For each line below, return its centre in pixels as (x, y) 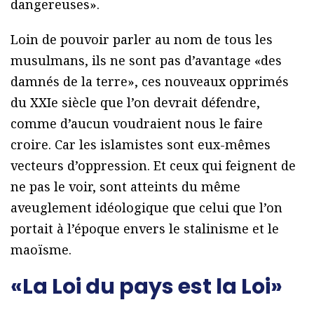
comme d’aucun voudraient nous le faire (137, 124)
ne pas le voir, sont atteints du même (125, 187)
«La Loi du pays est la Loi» (146, 287)
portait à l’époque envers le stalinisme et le (145, 229)
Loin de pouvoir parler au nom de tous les (142, 40)
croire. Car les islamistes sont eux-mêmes (141, 145)
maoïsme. (41, 250)
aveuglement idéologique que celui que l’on (146, 208)
